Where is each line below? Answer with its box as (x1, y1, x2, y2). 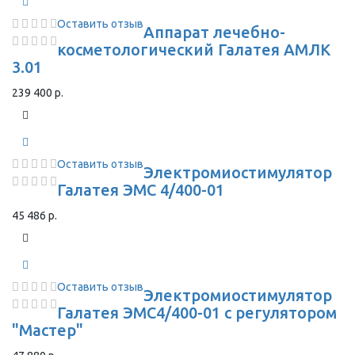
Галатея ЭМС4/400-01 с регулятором (57, 303, 337, 322)
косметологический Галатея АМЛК (57, 40, 330, 59)
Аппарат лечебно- (143, 23, 285, 41)
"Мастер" (12, 321, 83, 339)
